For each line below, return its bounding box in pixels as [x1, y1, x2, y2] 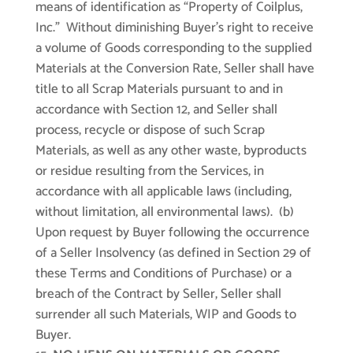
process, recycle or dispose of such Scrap [35, 119, 265, 142]
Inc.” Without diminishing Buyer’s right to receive [35, 17, 314, 39]
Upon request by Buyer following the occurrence [35, 221, 310, 244]
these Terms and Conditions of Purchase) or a [35, 262, 292, 285]
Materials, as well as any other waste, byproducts [35, 139, 307, 162]
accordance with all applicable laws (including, [35, 180, 292, 203]
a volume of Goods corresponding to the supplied [35, 37, 312, 60]
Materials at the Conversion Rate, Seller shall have [35, 58, 314, 80]
